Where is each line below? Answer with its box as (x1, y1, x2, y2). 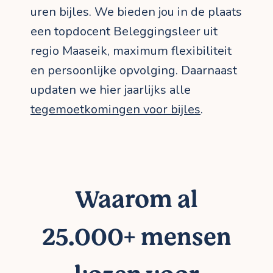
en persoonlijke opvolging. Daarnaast (30, 62, 237, 79)
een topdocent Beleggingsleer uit (30, 23, 218, 40)
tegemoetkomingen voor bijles (30, 101, 200, 118)
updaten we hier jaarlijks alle (30, 82, 191, 99)
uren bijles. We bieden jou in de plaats (30, 4, 242, 21)
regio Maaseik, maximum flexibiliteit (30, 43, 232, 60)
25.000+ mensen (41, 220, 232, 255)
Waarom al (75, 182, 198, 218)
